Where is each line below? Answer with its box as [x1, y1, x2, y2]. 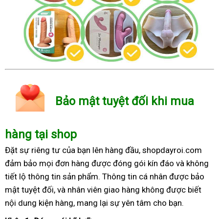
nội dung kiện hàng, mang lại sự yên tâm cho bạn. [5, 197, 184, 208]
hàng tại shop [5, 127, 77, 141]
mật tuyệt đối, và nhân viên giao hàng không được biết [5, 184, 201, 195]
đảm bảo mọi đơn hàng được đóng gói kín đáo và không [5, 158, 209, 168]
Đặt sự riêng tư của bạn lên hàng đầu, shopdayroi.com [5, 145, 202, 155]
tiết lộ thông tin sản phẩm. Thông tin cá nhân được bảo [5, 171, 204, 181]
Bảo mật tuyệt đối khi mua [55, 94, 194, 109]
